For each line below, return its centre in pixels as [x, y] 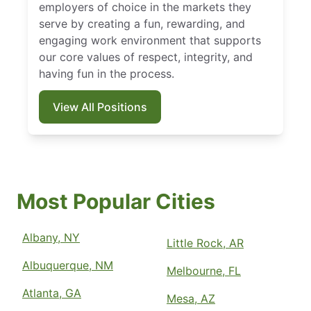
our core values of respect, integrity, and [146, 57]
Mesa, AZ [191, 298]
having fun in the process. [107, 73]
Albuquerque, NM [68, 265]
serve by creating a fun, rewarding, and [142, 23]
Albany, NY [51, 237]
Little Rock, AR [205, 243]
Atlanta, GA [52, 293]
